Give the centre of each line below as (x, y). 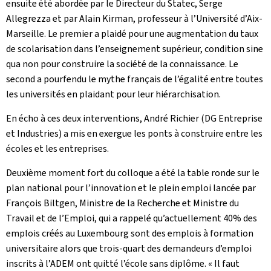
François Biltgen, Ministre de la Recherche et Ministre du (122, 203)
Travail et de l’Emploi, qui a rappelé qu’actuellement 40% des (132, 218)
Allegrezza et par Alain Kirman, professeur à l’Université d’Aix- (134, 18)
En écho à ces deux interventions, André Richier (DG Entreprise (134, 118)
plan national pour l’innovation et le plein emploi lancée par (131, 188)
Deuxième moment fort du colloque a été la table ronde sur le (133, 173)
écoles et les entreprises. (57, 149)
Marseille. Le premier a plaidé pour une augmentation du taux (132, 34)
